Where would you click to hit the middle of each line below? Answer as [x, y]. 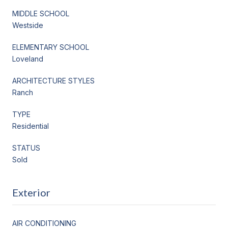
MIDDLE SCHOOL [41, 13]
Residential [31, 126]
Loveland [28, 59]
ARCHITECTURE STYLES [53, 80]
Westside [28, 25]
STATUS [26, 148]
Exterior [31, 192]
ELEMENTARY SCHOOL [51, 47]
